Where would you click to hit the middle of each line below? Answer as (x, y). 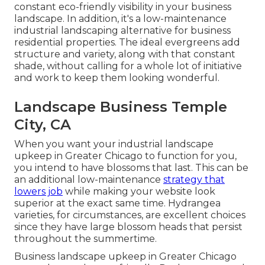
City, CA (43, 125)
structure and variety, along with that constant (125, 54)
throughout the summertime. (85, 239)
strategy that (194, 180)
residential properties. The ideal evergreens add (127, 43)
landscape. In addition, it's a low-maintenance (120, 19)
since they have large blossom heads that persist (128, 227)
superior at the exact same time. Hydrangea (117, 203)
